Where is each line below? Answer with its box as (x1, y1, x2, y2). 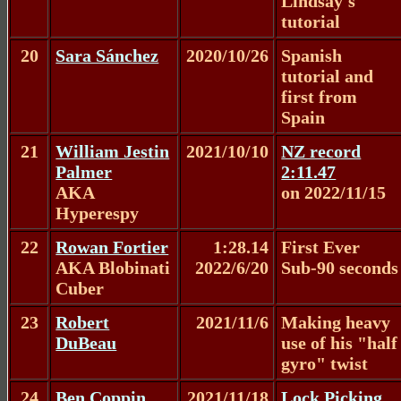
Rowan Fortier (55, 236, 169, 257)
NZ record (281, 141, 362, 161)
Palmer (55, 161, 113, 182)
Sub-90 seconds (281, 257, 399, 277)
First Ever (281, 236, 361, 257)
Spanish (281, 45, 343, 65)
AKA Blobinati (55, 257, 171, 277)
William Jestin (55, 141, 170, 161)
